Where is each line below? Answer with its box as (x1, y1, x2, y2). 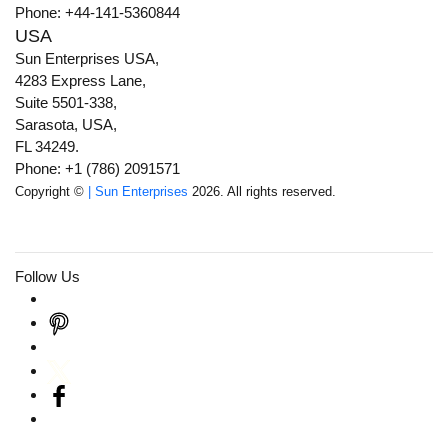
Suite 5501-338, (15, 94, 117, 112)
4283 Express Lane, (15, 72, 146, 90)
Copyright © (15, 184, 88, 200)
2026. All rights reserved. (188, 184, 336, 200)
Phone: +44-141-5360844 (15, 4, 180, 22)
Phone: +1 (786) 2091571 (15, 160, 180, 178)
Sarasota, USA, (15, 116, 117, 134)
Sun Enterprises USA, (15, 50, 159, 68)
